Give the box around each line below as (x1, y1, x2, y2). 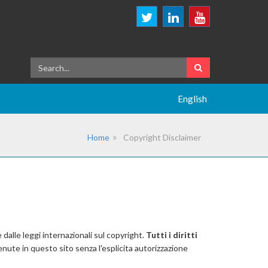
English (178, 93, 207, 104)
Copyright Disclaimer (123, 132, 201, 142)
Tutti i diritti (146, 230, 197, 240)
